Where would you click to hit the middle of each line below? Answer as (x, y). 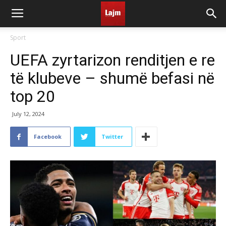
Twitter (112, 136)
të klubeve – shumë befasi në (112, 78)
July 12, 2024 (28, 114)
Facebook (48, 136)
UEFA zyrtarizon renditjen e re (112, 60)
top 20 (33, 96)
